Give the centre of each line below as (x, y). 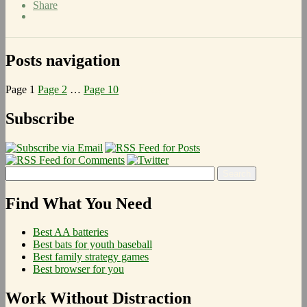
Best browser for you (78, 269)
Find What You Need (78, 203)
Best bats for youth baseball (93, 245)
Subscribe (40, 118)
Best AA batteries (71, 232)
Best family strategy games (91, 257)
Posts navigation (63, 60)
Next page (144, 89)
